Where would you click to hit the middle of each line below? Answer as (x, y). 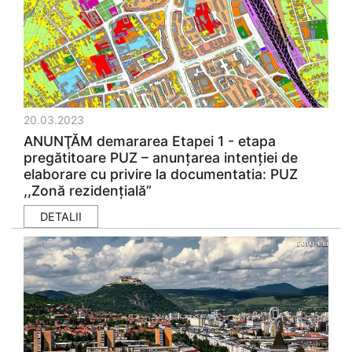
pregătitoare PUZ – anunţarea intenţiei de (161, 158)
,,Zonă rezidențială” (88, 191)
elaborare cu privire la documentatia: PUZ (161, 174)
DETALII (61, 216)
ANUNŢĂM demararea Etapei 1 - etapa (150, 141)
